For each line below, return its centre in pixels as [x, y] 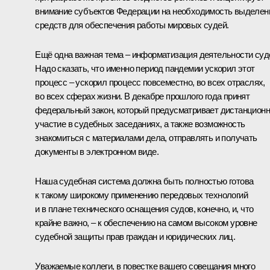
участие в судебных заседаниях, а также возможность [140, 124]
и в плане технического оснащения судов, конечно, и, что [144, 209]
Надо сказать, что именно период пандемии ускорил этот [145, 68]
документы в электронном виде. [97, 151]
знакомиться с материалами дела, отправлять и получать [146, 137]
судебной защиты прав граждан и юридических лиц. [135, 236]
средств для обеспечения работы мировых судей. [132, 25]
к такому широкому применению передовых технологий [141, 195]
